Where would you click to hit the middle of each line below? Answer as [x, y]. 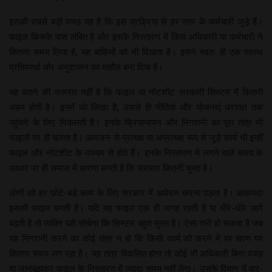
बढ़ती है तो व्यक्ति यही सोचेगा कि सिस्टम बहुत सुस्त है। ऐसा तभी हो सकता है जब [136, 223]
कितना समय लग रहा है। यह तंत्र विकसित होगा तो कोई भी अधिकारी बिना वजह [136, 253]
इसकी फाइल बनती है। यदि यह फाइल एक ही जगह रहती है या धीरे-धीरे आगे [136, 208]
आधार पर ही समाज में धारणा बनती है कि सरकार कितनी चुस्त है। [111, 168]
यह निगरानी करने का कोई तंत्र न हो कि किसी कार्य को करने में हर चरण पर [136, 238]
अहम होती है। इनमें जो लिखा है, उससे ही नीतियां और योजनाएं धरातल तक [136, 107]
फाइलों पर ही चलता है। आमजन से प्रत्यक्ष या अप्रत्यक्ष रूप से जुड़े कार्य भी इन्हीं [136, 137]
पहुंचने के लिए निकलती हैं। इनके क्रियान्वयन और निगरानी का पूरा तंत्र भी [136, 122]
